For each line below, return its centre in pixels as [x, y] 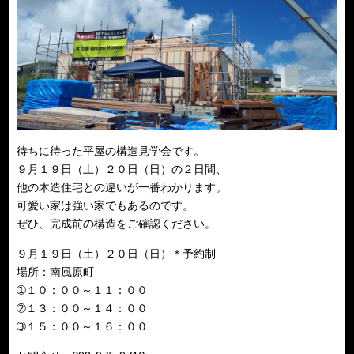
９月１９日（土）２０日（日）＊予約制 [117, 253]
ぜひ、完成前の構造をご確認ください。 [117, 223]
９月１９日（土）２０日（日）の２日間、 [122, 168]
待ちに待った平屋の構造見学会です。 [111, 150]
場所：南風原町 [56, 271]
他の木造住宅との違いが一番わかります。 [122, 186]
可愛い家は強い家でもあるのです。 [105, 205]
